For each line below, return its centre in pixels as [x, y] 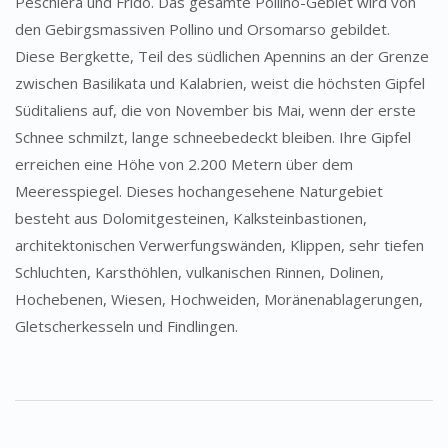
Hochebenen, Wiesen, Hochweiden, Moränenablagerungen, [219, 299]
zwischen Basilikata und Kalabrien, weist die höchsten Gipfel [220, 83]
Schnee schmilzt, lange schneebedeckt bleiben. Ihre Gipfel [213, 137]
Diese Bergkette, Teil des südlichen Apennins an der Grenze [222, 56]
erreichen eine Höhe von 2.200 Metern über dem [184, 164]
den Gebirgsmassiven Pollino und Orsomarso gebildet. [202, 29]
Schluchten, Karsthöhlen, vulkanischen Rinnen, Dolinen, [199, 272]
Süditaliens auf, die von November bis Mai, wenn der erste [215, 110]
